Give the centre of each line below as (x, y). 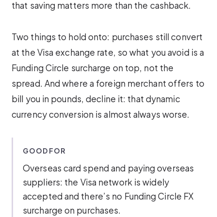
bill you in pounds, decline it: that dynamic (96, 99)
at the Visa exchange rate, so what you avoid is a (108, 52)
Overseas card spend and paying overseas (108, 168)
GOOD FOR (44, 150)
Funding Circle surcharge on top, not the (93, 68)
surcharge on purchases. (72, 210)
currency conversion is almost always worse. (101, 114)
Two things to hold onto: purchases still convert (107, 37)
